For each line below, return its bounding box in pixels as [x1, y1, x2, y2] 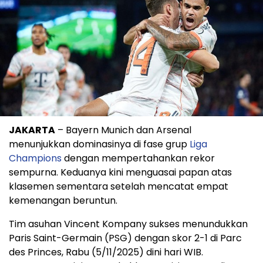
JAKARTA [9, 123, 55, 137]
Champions [9, 151, 62, 165]
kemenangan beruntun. [9, 193, 117, 207]
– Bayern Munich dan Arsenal [55, 123, 191, 137]
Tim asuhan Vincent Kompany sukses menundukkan [9, 217, 248, 231]
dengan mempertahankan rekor [62, 151, 215, 165]
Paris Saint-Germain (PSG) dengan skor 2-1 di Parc [9, 231, 242, 245]
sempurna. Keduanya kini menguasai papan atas [9, 165, 232, 179]
